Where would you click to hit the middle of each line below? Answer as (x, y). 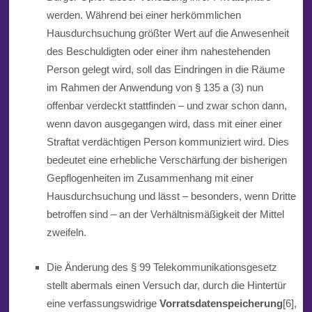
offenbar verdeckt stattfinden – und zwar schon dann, (166, 106)
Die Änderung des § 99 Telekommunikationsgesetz (162, 267)
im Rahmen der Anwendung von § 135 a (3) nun (155, 88)
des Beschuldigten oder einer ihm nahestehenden (158, 52)
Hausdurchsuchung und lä (106, 196)
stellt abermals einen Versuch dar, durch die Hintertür (166, 286)
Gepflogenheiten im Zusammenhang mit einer (150, 178)
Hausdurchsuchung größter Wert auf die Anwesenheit (167, 33)
